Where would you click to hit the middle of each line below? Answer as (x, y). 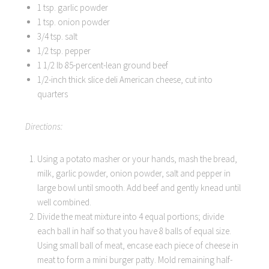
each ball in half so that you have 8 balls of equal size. (134, 231)
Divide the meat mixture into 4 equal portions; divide (131, 216)
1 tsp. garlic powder (73, 8)
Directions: (44, 126)
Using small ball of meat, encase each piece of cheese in (138, 245)
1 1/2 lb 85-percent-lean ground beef (103, 65)
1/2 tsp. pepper (64, 51)
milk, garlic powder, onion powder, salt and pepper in (134, 173)
